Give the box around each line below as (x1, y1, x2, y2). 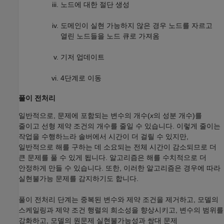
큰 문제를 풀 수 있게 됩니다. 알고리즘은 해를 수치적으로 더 (18, 153, 206, 161)
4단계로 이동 (60, 73, 101, 82)
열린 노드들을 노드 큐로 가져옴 (60, 31, 159, 40)
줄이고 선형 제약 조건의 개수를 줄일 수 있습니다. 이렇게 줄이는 (18, 121, 220, 130)
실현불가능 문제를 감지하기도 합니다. (18, 174, 138, 182)
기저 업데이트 (60, 52, 104, 61)
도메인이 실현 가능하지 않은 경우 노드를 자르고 (60, 21, 212, 29)
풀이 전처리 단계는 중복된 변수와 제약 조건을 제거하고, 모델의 (18, 195, 218, 203)
